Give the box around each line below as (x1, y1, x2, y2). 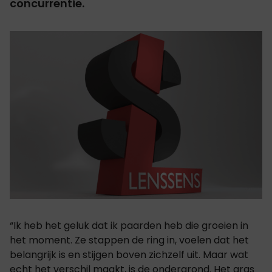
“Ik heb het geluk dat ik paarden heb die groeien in (10, 219, 248, 233)
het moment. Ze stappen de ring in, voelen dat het (10, 233, 249, 248)
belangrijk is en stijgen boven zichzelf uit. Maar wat (10, 248, 248, 262)
